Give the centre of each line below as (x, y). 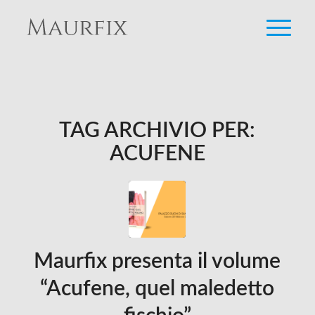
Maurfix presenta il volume (157, 262)
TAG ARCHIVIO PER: (157, 131)
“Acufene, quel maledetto (157, 289)
